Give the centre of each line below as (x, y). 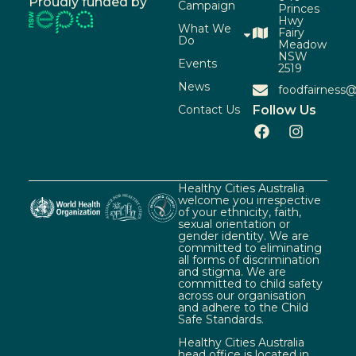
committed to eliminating (250, 248)
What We (205, 28)
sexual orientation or (234, 224)
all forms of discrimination (249, 259)
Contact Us (209, 109)
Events (197, 63)
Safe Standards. (221, 319)
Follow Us (285, 110)
